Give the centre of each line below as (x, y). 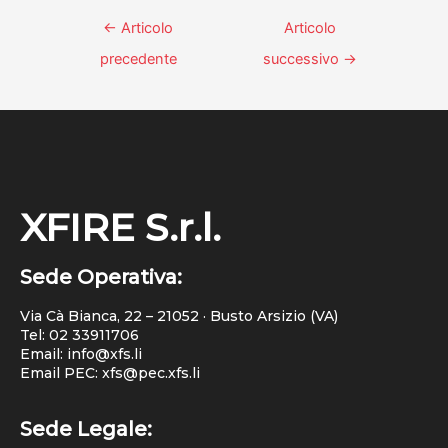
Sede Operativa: (101, 276)
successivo (302, 58)
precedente (138, 58)
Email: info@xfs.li (81, 353)
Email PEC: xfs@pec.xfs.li (110, 372)
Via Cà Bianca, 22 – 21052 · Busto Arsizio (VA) (179, 315)
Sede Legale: (86, 429)
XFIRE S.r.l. (120, 227)
